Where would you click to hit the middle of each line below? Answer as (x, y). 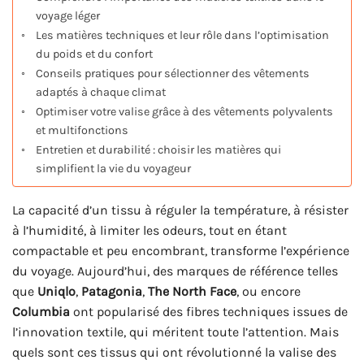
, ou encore (269, 292)
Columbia (41, 312)
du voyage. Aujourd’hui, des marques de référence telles (175, 271)
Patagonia (112, 292)
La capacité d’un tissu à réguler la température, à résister (180, 210)
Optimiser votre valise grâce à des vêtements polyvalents (184, 112)
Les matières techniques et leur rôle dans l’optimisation (182, 36)
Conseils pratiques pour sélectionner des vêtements (172, 74)
